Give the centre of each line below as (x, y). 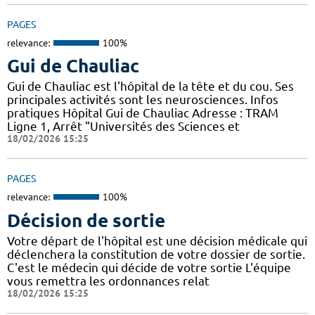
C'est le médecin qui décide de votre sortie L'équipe (149, 267)
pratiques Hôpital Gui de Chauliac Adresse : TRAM (143, 113)
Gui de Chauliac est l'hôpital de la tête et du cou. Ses (150, 86)
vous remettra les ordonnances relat (108, 281)
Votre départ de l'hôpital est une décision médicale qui (157, 240)
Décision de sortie (86, 220)
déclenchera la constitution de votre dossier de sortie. (156, 254)
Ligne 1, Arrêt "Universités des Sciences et (123, 127)
